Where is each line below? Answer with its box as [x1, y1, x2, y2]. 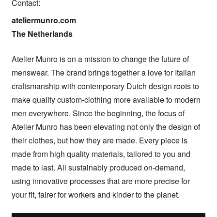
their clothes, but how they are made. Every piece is [12, 135, 187, 146]
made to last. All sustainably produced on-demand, [12, 162, 185, 173]
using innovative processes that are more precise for [12, 175, 190, 187]
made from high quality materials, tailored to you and [12, 148, 190, 160]
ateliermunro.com [12, 15, 76, 26]
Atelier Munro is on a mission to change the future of [12, 53, 189, 65]
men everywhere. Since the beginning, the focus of [12, 108, 185, 119]
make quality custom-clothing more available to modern [12, 94, 201, 106]
